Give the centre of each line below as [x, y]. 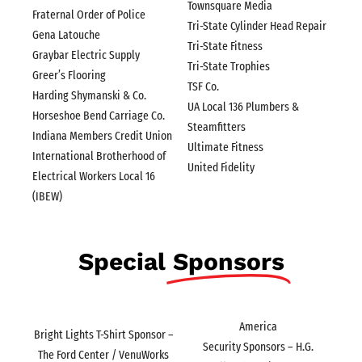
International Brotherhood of [99, 156]
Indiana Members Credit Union [102, 135]
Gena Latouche [66, 34]
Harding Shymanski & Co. [89, 95]
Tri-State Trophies [229, 67]
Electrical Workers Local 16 [94, 176]
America [259, 326]
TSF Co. [203, 87]
